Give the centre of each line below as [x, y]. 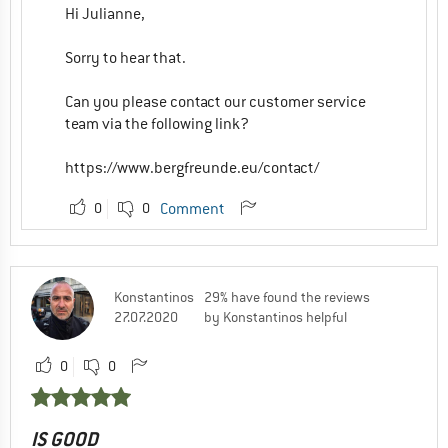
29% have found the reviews [287, 296]
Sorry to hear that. [125, 57]
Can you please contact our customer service [215, 101]
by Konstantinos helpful [275, 316]
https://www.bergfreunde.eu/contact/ [192, 167]
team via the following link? [157, 123]
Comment [192, 208]
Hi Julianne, [105, 13]
